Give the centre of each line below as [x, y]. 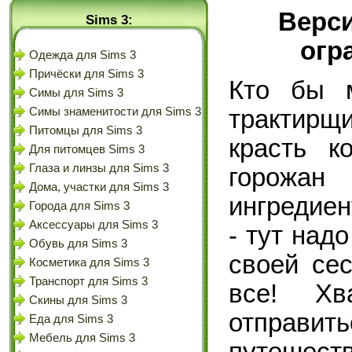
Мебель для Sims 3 [82, 338]
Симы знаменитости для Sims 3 [115, 112]
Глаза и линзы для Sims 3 [99, 168]
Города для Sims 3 [79, 206]
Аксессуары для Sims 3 [93, 225]
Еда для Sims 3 [71, 319]
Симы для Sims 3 [76, 93]
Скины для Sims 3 [78, 300]
